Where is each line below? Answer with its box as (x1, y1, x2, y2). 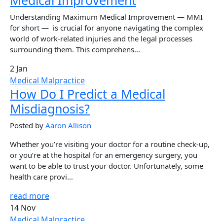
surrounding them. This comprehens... (10, 44, 140, 54)
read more (10, 190, 49, 201)
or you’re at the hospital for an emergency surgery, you (10, 149, 197, 160)
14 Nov (10, 202, 36, 213)
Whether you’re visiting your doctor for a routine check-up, (10, 139, 210, 149)
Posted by (10, 120, 45, 130)
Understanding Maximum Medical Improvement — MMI (10, 11, 203, 22)
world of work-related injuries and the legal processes (10, 33, 192, 43)
